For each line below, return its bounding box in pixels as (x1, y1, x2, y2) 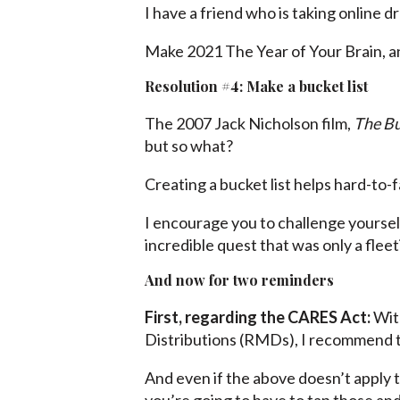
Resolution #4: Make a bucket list (145, 77, 368, 96)
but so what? (145, 136, 233, 156)
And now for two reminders (145, 271, 334, 290)
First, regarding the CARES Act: (145, 307, 371, 328)
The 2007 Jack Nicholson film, (145, 113, 354, 134)
